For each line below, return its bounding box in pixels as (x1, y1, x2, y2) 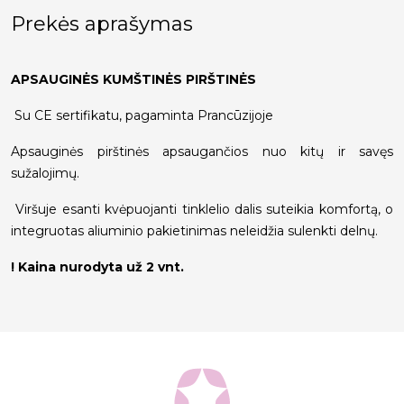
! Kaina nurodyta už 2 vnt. (11, 259, 184, 276)
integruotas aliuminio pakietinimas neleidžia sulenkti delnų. (11, 223, 378, 240)
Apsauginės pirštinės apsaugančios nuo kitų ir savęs (11, 143, 393, 161)
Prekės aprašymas (11, 12, 193, 37)
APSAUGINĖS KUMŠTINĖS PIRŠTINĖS (11, 71, 256, 88)
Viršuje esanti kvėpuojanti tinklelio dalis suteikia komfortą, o (11, 201, 393, 218)
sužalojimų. (11, 165, 83, 182)
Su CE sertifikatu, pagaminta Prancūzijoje (11, 107, 273, 124)
